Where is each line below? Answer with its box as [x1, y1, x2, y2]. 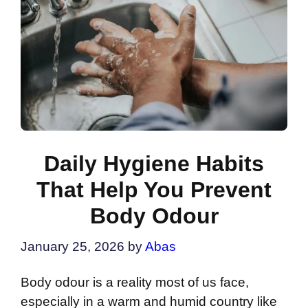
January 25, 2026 [21, 239, 124, 254]
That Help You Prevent [36, 177, 272, 202]
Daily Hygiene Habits [44, 151, 264, 176]
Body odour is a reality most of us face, [21, 274, 249, 289]
